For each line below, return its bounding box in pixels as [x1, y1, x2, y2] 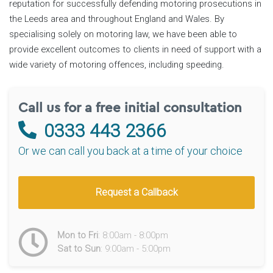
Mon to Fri [57, 230, 98, 241]
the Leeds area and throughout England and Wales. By [9, 13, 224, 24]
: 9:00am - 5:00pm [101, 243, 171, 255]
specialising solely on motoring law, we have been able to [9, 28, 237, 40]
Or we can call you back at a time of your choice [18, 144, 243, 157]
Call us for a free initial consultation [18, 98, 242, 115]
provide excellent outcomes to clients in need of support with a [9, 43, 261, 55]
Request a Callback [95, 186, 178, 198]
